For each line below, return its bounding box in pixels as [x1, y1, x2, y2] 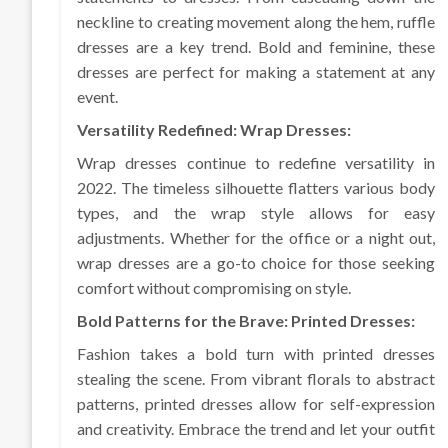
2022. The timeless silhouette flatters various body [77, 178, 435, 198]
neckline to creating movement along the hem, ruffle [77, 12, 435, 32]
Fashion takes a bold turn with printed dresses [77, 344, 435, 364]
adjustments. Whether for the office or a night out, [77, 228, 435, 248]
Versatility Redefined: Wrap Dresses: [77, 120, 352, 140]
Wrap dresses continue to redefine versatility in [77, 153, 435, 173]
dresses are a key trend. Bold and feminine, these [77, 37, 435, 57]
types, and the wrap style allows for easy [77, 203, 435, 223]
